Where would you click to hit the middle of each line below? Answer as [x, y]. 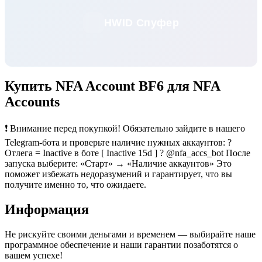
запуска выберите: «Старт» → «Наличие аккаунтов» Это [118, 163]
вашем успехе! [34, 255]
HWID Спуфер [142, 23]
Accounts [32, 102]
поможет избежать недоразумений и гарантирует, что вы [118, 174]
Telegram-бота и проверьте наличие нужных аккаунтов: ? [118, 142]
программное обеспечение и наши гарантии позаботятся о [121, 244]
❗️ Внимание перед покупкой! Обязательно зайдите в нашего [125, 128]
